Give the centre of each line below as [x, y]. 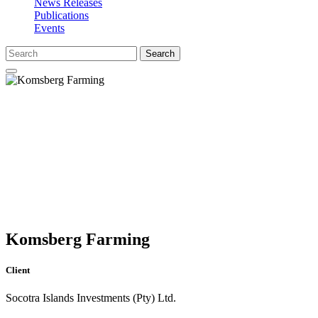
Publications [61, 15]
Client [18, 270]
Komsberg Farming [78, 239]
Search [160, 54]
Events [49, 28]
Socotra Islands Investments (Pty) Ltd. [91, 298]
